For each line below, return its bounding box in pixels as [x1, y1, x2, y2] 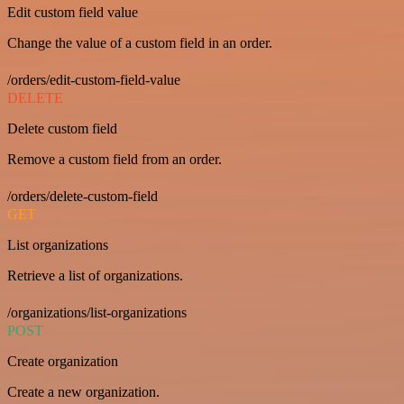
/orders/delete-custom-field [7, 188, 158, 204]
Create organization [7, 353, 118, 369]
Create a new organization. [7, 384, 160, 399]
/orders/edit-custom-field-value [7, 72, 180, 87]
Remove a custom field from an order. [7, 151, 222, 167]
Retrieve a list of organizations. [7, 268, 183, 283]
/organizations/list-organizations [7, 305, 187, 320]
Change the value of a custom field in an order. [7, 35, 272, 50]
